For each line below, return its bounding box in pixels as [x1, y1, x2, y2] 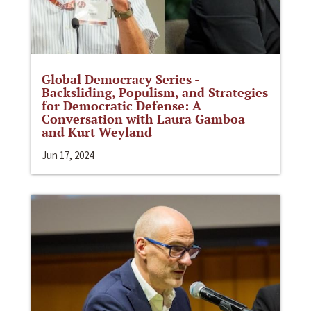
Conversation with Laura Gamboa [42, 110, 245, 128]
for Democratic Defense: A [42, 97, 201, 115]
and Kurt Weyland [42, 124, 152, 141]
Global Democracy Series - [42, 71, 199, 88]
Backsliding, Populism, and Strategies [42, 84, 268, 101]
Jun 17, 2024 [42, 149, 94, 162]
